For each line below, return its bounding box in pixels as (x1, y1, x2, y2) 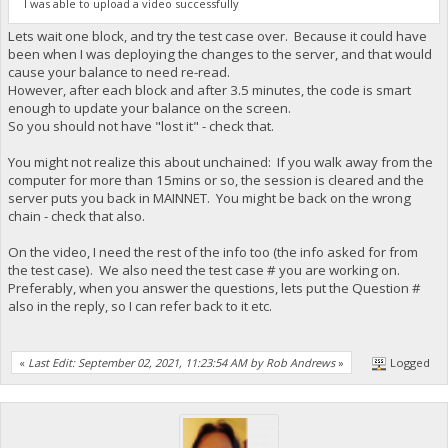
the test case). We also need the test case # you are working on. (7, 261, 400, 280)
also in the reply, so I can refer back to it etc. (7, 297, 272, 316)
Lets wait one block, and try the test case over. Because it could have (7, 27, 427, 46)
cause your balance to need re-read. (7, 63, 230, 82)
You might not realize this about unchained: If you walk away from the (7, 153, 433, 172)
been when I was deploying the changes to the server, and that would (7, 45, 432, 64)
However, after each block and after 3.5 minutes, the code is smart (7, 81, 411, 100)
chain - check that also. (7, 207, 145, 226)
